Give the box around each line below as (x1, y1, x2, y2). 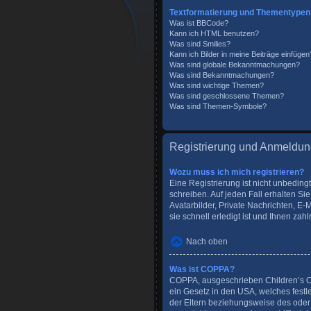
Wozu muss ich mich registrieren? (169, 167, 304, 177)
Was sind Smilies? (169, 40, 230, 48)
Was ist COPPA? (169, 264, 235, 274)
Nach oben (186, 237, 228, 246)
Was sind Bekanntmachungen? (169, 71, 274, 79)
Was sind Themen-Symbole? (169, 102, 267, 110)
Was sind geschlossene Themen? (169, 92, 284, 100)
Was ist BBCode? (169, 19, 228, 27)
